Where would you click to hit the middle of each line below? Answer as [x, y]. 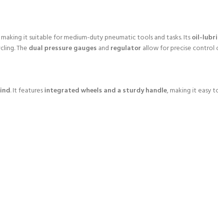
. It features [27, 91]
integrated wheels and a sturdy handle [106, 91]
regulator [126, 48]
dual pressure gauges [63, 48]
